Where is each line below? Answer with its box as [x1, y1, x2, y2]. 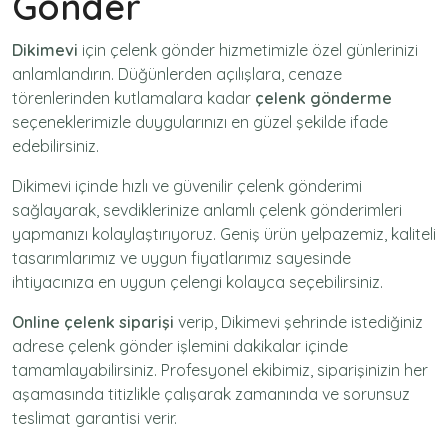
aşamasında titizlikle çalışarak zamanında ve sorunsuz [12, 384, 410, 405]
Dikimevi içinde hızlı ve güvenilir [12, 176, 237, 197]
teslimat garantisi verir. [12, 408, 177, 429]
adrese [12, 336, 68, 357]
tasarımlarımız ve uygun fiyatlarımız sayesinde [12, 248, 351, 269]
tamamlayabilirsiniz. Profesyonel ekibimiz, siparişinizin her [12, 360, 428, 381]
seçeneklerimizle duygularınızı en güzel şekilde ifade [12, 112, 388, 133]
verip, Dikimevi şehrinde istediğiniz [174, 312, 423, 333]
